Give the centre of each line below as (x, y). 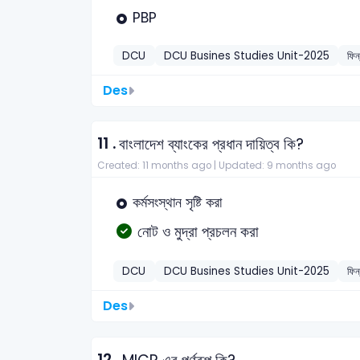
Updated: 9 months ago (277, 166)
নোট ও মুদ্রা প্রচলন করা (198, 232)
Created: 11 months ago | (157, 166)
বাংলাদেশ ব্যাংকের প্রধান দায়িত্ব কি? (211, 145)
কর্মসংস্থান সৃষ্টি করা (177, 202)
